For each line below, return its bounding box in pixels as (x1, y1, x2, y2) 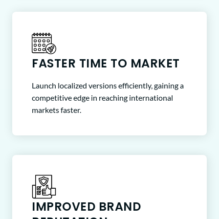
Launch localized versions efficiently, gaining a (32, 80, 184, 90)
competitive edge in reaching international (32, 92, 173, 102)
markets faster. (32, 105, 81, 114)
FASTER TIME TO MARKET (32, 55, 180, 71)
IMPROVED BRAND (32, 198, 141, 215)
